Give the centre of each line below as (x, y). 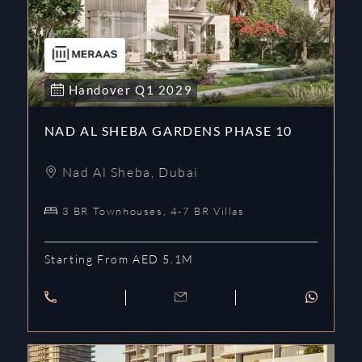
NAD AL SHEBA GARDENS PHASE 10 (168, 130)
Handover (101, 89)
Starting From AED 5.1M (119, 259)
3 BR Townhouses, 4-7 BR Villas (153, 210)
